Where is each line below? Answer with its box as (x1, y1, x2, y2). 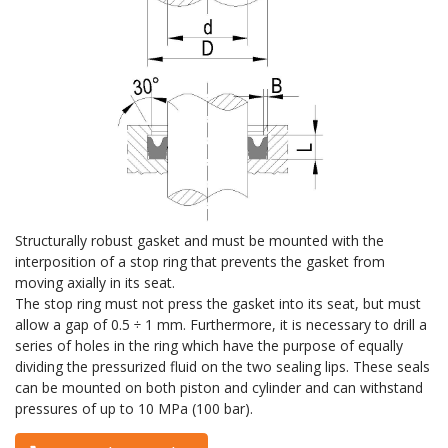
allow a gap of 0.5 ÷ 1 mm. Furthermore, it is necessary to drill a (15, 315, 427, 335)
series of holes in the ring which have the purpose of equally (15, 336, 403, 356)
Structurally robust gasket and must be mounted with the (15, 231, 384, 251)
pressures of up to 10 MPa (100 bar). (15, 399, 253, 419)
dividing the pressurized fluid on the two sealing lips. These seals (15, 357, 430, 377)
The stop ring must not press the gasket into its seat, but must (15, 294, 421, 314)
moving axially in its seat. (15, 273, 175, 293)
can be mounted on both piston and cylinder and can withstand (15, 378, 423, 398)
